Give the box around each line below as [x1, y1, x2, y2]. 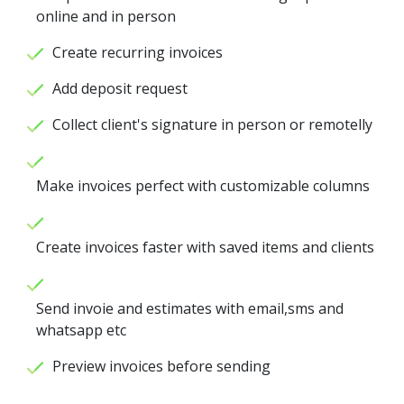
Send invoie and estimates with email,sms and [36, 298, 344, 319]
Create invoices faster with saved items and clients [36, 237, 374, 258]
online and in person [36, 6, 176, 27]
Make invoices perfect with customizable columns [36, 176, 370, 197]
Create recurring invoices [52, 42, 223, 63]
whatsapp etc [36, 320, 126, 341]
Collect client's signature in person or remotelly [52, 115, 372, 135]
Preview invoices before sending [52, 356, 271, 377]
